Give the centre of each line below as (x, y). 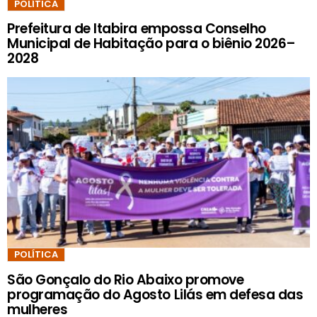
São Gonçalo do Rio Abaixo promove (126, 279)
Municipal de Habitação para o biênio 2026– (151, 44)
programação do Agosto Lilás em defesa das (155, 294)
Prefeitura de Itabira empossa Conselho (137, 29)
